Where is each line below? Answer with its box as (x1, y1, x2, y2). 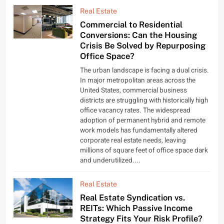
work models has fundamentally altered (80, 125, 198, 136)
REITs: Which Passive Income (80, 203, 193, 213)
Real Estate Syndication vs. (80, 192, 185, 203)
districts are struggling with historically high (80, 95, 208, 106)
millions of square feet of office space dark (80, 145, 208, 156)
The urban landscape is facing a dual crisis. (80, 65, 209, 76)
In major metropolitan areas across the (80, 75, 196, 86)
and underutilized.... (80, 155, 141, 166)
